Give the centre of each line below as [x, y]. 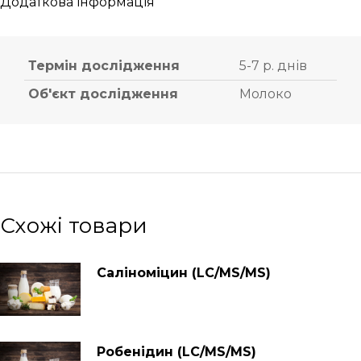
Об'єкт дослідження [103, 94]
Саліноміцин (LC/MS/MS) [184, 273]
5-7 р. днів [273, 66]
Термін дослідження [104, 66]
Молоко [266, 94]
